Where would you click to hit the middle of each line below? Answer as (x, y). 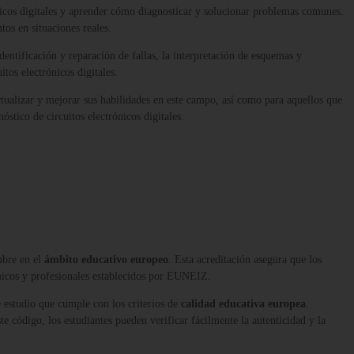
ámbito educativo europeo (106, 260)
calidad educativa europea (243, 304)
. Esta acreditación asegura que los (245, 260)
